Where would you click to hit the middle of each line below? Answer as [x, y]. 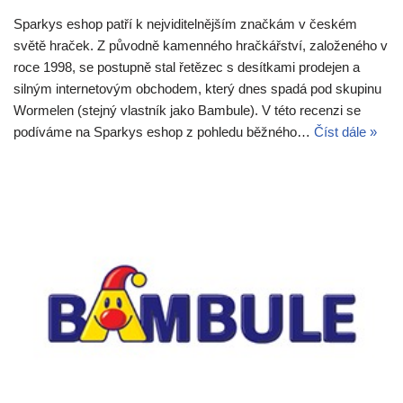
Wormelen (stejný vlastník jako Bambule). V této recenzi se [187, 111]
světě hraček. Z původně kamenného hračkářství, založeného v [201, 46]
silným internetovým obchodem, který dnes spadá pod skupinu [197, 89]
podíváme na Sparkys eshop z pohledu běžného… [164, 132]
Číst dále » [345, 132]
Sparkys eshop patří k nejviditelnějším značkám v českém [185, 24]
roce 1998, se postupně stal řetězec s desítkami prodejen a [187, 67]
